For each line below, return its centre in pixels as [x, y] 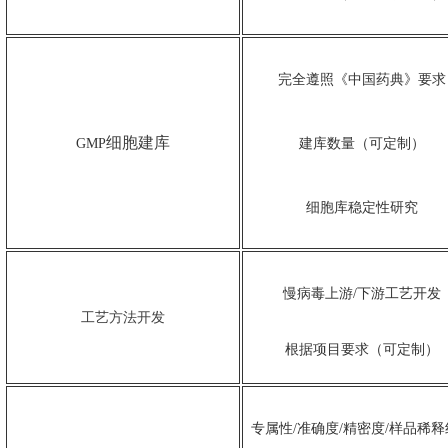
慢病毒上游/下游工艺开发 [361, 294]
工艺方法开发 [123, 318]
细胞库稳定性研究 [361, 208]
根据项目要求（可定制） [361, 350]
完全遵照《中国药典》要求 [361, 80]
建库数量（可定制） [361, 144]
